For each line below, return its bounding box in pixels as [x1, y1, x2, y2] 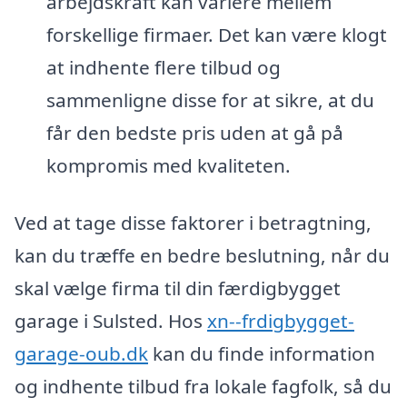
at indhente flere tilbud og [45, 54, 281, 80]
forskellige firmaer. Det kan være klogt [45, 21, 387, 47]
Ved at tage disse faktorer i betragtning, [15, 210, 372, 236]
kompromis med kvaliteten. [45, 152, 291, 178]
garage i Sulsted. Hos [15, 308, 207, 334]
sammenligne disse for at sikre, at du [45, 86, 374, 113]
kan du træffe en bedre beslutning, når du [15, 243, 390, 269]
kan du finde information [148, 341, 375, 367]
